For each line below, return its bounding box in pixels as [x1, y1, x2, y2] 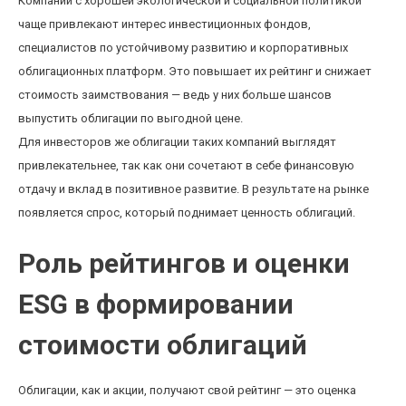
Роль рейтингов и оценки [18, 247, 350, 279]
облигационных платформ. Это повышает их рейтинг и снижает [18, 64, 372, 78]
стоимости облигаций [18, 329, 307, 361]
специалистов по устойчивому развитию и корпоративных [18, 41, 348, 54]
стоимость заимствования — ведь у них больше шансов [18, 88, 332, 101]
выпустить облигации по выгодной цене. [18, 111, 243, 125]
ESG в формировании [18, 288, 294, 320]
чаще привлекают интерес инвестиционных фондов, [18, 17, 311, 31]
